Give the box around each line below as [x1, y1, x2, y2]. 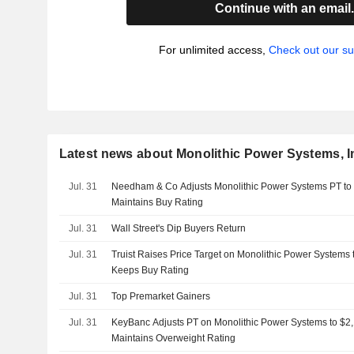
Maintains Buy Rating [111, 197, 204, 208]
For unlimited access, [158, 43, 269, 56]
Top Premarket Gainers [111, 291, 211, 302]
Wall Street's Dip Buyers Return [111, 223, 247, 234]
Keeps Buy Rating [111, 265, 190, 276]
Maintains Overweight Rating [111, 333, 236, 344]
